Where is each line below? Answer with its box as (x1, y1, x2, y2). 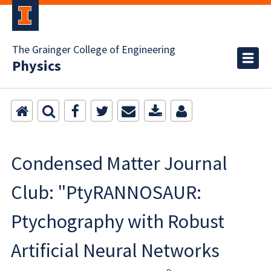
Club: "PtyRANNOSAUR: (11, 180, 201, 204)
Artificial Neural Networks (11, 238, 220, 263)
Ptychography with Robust (11, 209, 224, 233)
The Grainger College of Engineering (12, 42, 175, 57)
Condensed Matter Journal (11, 151, 227, 175)
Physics (12, 56, 61, 77)
